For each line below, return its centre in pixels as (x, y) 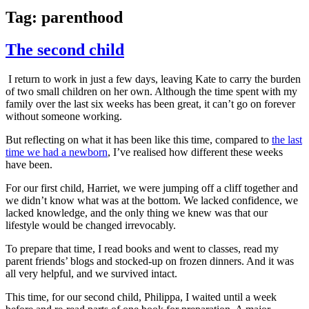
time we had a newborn (57, 152)
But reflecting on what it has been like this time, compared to (139, 140)
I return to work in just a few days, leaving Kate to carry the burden (154, 79)
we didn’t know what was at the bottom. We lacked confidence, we (152, 201)
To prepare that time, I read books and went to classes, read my (142, 249)
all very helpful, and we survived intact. (91, 274)
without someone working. (64, 117)
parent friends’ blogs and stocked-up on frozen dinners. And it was (150, 261)
